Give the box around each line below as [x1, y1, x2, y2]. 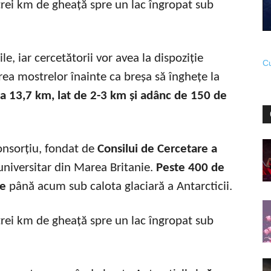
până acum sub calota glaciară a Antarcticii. [6, 180, 232, 193]
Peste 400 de [156, 161, 224, 174]
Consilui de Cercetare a [97, 142, 217, 155]
